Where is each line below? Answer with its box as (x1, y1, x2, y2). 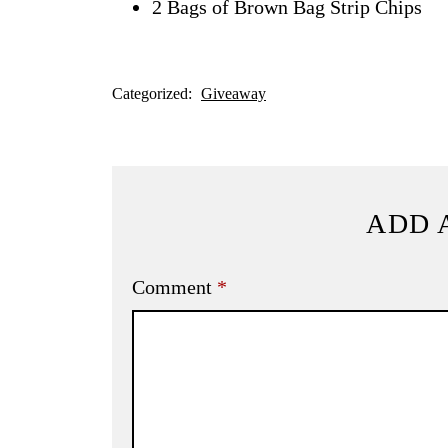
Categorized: (112, 84, 196, 102)
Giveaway (201, 84, 266, 102)
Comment (132, 275, 217, 298)
